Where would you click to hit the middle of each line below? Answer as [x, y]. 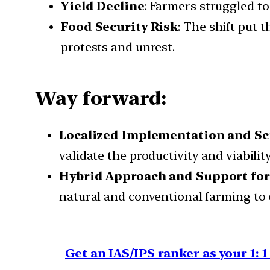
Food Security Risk [120, 27]
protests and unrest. [118, 47]
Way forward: [103, 98]
